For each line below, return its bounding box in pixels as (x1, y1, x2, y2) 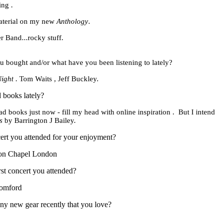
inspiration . (136, 108, 174, 116)
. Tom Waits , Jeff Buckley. (15, 75, 99, 83)
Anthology (56, 17, 88, 25)
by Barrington (2, 116, 48, 124)
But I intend (178, 108, 215, 116)
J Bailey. (48, 116, 76, 124)
